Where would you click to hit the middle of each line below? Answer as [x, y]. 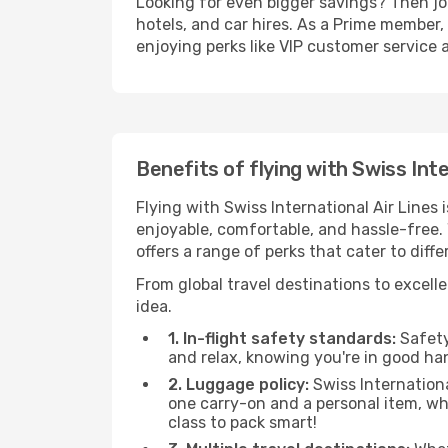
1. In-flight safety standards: [282, 338]
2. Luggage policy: [238, 384]
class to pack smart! [242, 422]
